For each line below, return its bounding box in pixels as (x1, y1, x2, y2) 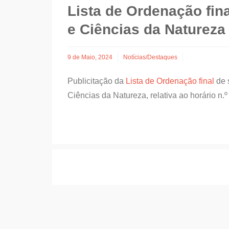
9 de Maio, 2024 (67, 54, 112, 61)
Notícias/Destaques (123, 54, 177, 61)
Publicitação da (67, 77, 126, 86)
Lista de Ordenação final (126, 77, 214, 86)
